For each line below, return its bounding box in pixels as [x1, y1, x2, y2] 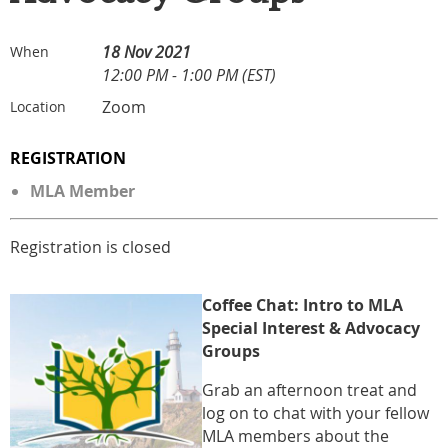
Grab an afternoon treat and [202, 378, 417, 401]
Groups [202, 339, 260, 362]
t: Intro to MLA [287, 293, 403, 316]
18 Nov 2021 [102, 40, 191, 63]
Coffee [202, 293, 256, 316]
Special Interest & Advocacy [202, 316, 420, 339]
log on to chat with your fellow [202, 401, 429, 424]
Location [10, 96, 66, 116]
